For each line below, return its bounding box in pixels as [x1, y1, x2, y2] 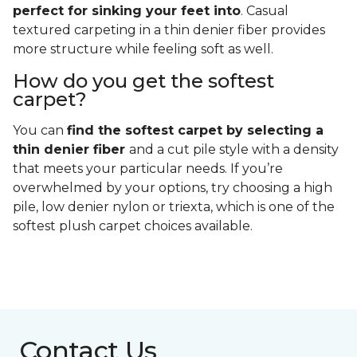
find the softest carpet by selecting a [67, 123, 324, 139]
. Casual [241, 3, 288, 19]
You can [13, 123, 67, 139]
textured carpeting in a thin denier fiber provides [13, 22, 325, 38]
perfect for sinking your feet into [13, 3, 241, 19]
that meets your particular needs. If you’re [13, 161, 283, 177]
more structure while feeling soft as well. [13, 41, 277, 57]
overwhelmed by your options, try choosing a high [13, 180, 332, 196]
